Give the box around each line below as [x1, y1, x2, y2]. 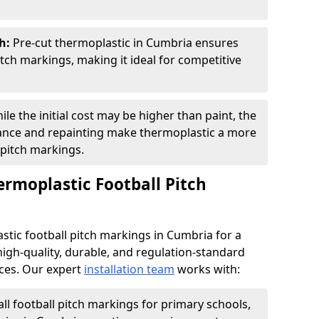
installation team [84, 261, 174, 277]
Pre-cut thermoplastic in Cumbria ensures [13, 35, 239, 51]
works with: [174, 261, 240, 277]
